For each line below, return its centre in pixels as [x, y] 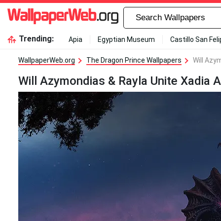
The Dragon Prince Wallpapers [134, 60]
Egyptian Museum [126, 39]
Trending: [36, 39]
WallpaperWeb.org [47, 60]
